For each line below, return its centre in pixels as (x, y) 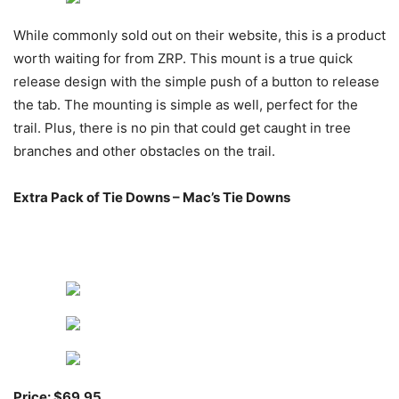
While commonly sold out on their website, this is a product (199, 36)
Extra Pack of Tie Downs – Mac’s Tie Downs (152, 198)
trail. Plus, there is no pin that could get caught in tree (182, 128)
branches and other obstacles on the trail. (144, 151)
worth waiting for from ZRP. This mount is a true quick (183, 59)
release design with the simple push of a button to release (196, 82)
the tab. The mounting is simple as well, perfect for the (186, 105)
